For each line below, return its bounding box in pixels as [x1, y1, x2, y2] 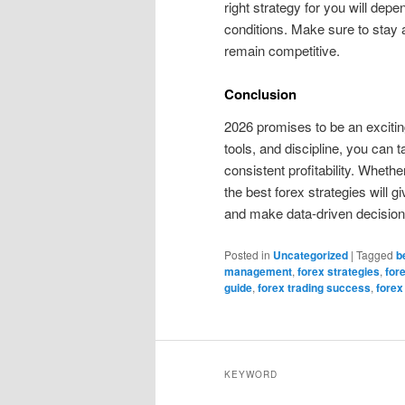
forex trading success [258, 278, 371, 296]
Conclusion [224, 84, 297, 105]
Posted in [224, 246, 270, 262]
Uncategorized [273, 246, 348, 263]
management [224, 262, 292, 279]
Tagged [356, 246, 393, 262]
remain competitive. [224, 40, 340, 60]
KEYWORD [224, 367, 278, 381]
